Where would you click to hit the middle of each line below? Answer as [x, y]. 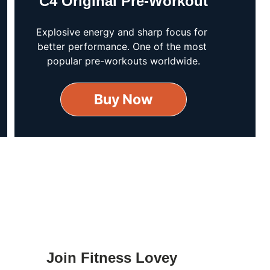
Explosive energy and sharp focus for [123, 32]
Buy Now [124, 99]
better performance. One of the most [123, 46]
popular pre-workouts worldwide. [123, 61]
